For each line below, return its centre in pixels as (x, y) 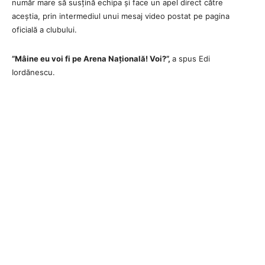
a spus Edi (191, 58)
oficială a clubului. (44, 29)
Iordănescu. (33, 72)
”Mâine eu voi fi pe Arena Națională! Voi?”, (92, 58)
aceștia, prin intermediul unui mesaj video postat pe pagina (121, 16)
